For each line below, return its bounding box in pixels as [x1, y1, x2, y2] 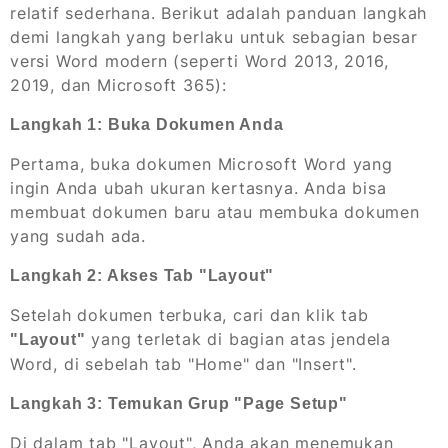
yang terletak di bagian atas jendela [85, 329, 392, 350]
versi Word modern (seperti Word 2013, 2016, [10, 51, 389, 72]
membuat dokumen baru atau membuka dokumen [10, 202, 420, 223]
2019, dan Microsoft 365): [10, 75, 228, 96]
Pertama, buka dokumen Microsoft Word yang [10, 154, 393, 175]
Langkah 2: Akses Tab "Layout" [10, 267, 275, 285]
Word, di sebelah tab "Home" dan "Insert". [10, 354, 357, 375]
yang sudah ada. [10, 226, 147, 247]
